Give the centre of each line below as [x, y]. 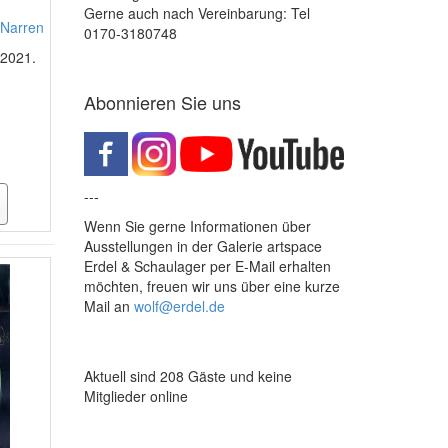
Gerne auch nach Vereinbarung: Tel [196, 13]
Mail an [108, 306]
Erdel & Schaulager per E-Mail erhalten [207, 266]
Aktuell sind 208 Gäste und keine [187, 376]
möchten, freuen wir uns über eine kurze [211, 286]
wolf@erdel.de [179, 306]
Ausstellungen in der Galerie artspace [202, 246]
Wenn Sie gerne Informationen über [197, 226]
